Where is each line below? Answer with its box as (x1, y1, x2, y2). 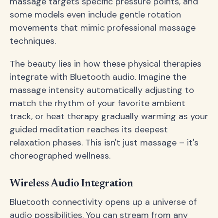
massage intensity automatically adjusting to (10, 84, 194, 96)
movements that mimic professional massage (10, 21, 196, 34)
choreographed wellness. (10, 149, 110, 162)
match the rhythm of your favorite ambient (10, 97, 185, 109)
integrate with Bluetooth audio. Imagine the (10, 71, 186, 83)
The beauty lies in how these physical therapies (10, 57, 201, 70)
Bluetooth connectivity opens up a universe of (10, 196, 197, 208)
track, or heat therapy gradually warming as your (10, 110, 208, 122)
